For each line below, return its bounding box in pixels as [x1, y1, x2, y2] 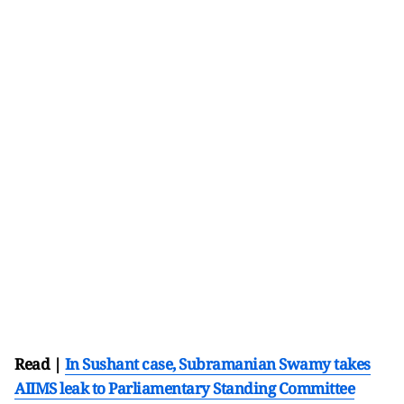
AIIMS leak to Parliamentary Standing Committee [14, 378, 354, 399]
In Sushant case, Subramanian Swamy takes [64, 353, 371, 375]
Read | [14, 353, 65, 375]
